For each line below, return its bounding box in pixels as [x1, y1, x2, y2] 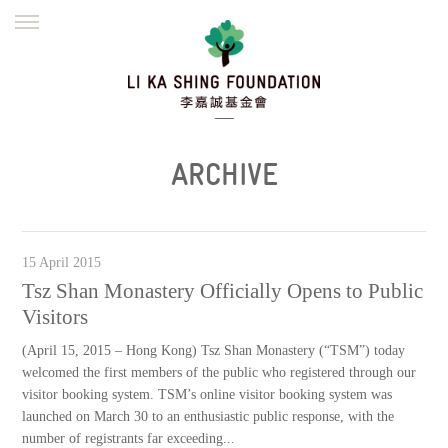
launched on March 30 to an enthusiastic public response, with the [22, 409, 395, 424]
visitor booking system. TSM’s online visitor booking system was [22, 387, 393, 402]
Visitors [22, 305, 89, 329]
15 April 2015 [22, 255, 102, 270]
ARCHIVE [170, 156, 278, 193]
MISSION [84, 99, 140, 117]
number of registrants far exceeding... [22, 431, 236, 446]
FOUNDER [305, 56, 368, 74]
